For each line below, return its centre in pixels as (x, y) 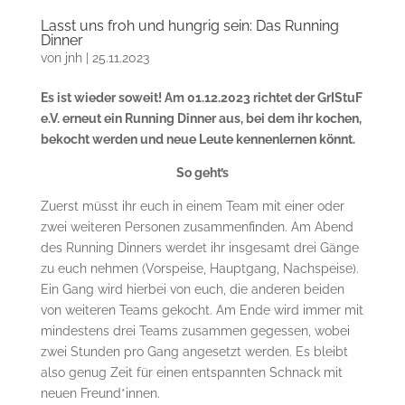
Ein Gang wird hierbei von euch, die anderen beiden (192, 290)
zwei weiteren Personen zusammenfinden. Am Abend (197, 227)
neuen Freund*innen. (100, 394)
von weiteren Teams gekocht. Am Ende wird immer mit (202, 311)
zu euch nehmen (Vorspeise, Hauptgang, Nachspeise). (199, 269)
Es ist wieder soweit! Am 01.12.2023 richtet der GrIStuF (201, 98)
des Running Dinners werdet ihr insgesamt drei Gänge (199, 248)
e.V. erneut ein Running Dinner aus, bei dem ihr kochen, (201, 119)
